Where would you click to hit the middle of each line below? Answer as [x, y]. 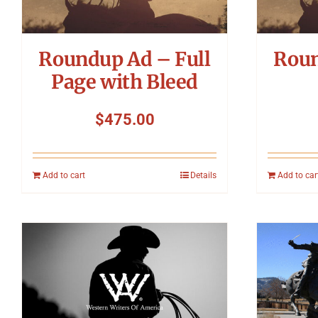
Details [203, 176]
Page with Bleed [125, 82]
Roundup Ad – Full [125, 59]
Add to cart [64, 176]
